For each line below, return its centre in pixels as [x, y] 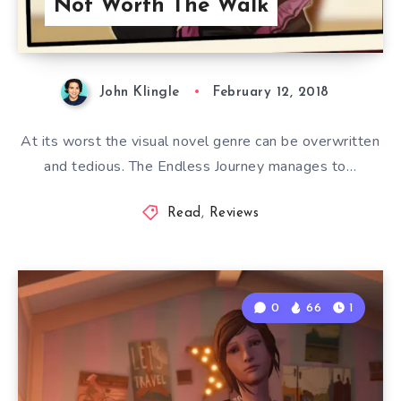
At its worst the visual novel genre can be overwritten [200, 141]
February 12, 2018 [271, 92]
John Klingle [139, 92]
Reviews [234, 213]
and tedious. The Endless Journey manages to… [200, 166]
